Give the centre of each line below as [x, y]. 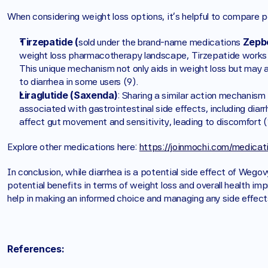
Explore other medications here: [73, 147]
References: [36, 249]
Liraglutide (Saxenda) [68, 95]
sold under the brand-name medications [160, 42]
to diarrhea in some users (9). [79, 82]
